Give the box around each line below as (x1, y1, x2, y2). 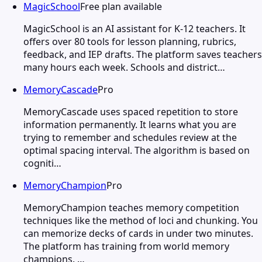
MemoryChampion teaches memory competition (23, 201, 239, 214)
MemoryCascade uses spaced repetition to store (23, 105, 238, 118)
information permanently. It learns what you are (23, 118, 236, 131)
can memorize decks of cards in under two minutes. (23, 226, 253, 240)
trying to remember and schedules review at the (23, 130, 237, 144)
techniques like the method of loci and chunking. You (23, 213, 258, 227)
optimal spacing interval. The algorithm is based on (23, 143, 250, 157)
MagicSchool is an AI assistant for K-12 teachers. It (23, 22, 246, 35)
